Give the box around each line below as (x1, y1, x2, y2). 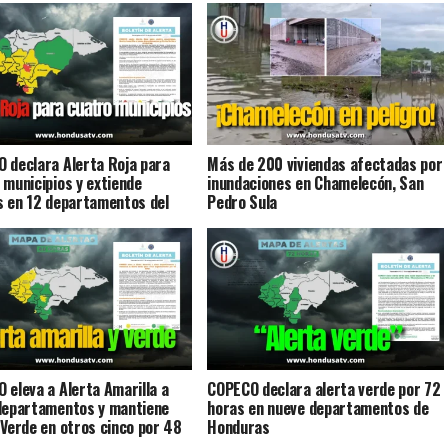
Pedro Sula (207, 189, 278, 214)
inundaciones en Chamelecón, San (207, 170, 424, 195)
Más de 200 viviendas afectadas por (207, 151, 443, 176)
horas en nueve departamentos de (207, 395, 429, 420)
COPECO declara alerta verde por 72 (207, 376, 441, 401)
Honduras (207, 414, 270, 439)
